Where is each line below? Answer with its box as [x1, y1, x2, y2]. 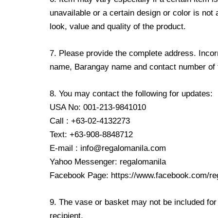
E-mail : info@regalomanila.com [50, 144, 166, 153]
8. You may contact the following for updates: [50, 89, 213, 99]
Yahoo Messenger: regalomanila [50, 157, 166, 167]
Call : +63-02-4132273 [50, 116, 130, 126]
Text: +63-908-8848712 [50, 130, 133, 140]
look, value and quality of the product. [50, 21, 186, 31]
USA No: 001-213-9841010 [50, 103, 146, 112]
